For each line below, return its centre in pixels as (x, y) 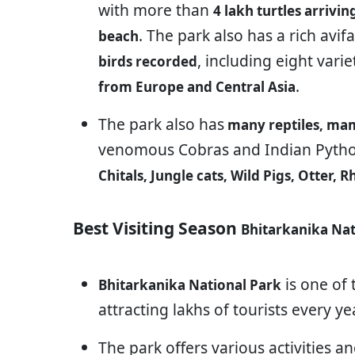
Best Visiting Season (157, 228)
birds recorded (148, 61)
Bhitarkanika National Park (190, 284)
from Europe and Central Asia (197, 86)
